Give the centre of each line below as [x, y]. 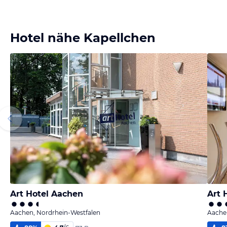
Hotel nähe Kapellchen [83, 38]
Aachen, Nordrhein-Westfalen [55, 213]
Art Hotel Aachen [47, 194]
